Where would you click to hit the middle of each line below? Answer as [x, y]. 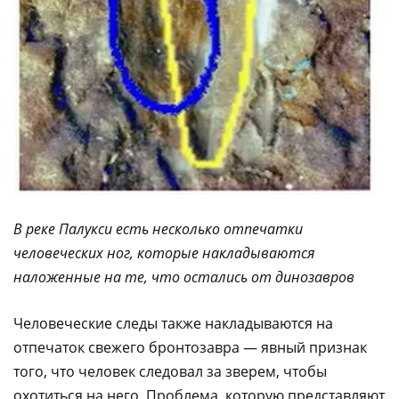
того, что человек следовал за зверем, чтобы [170, 371]
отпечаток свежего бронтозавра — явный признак [190, 347]
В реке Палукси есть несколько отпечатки [158, 228]
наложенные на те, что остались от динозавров [184, 277]
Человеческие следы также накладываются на [173, 323]
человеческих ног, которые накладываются [164, 252]
